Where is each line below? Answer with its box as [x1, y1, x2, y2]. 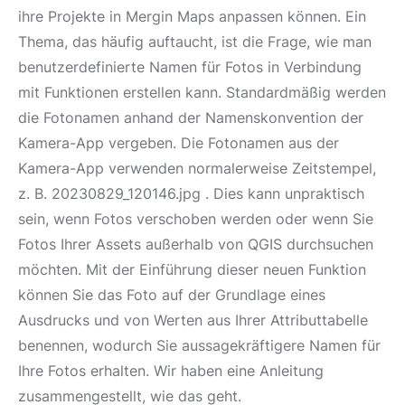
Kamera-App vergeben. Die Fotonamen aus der [18, 134, 339, 152]
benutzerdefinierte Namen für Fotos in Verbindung [18, 58, 362, 76]
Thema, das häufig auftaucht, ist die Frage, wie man [18, 33, 372, 51]
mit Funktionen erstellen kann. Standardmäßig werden [18, 83, 386, 101]
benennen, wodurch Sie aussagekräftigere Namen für [18, 336, 381, 354]
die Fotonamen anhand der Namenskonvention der [18, 108, 363, 127]
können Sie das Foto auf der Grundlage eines [18, 286, 325, 304]
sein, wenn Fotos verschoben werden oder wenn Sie [18, 210, 373, 228]
